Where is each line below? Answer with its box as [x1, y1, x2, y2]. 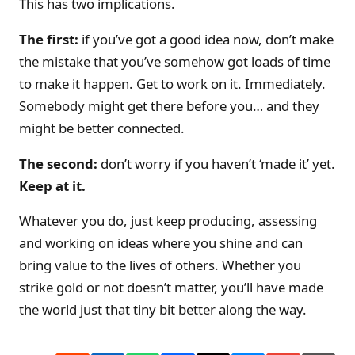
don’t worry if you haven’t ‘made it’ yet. [97, 154, 335, 173]
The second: [19, 154, 97, 173]
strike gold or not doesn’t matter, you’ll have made [19, 278, 323, 297]
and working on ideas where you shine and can [19, 234, 303, 253]
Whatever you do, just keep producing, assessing [19, 212, 317, 231]
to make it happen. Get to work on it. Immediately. [19, 74, 326, 93]
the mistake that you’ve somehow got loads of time [19, 52, 330, 71]
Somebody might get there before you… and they [19, 96, 319, 115]
